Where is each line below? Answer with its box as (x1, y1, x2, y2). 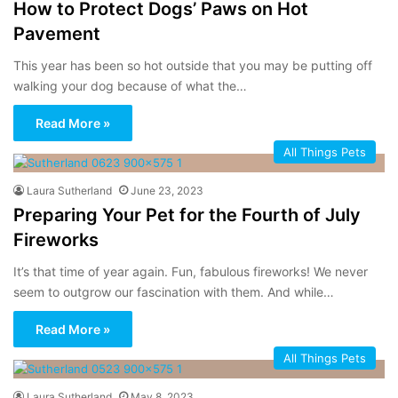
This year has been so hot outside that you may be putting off (13, 57, 372, 73)
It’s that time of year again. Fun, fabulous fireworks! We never (13, 263, 368, 279)
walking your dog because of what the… (13, 77, 247, 93)
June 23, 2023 (131, 183, 203, 197)
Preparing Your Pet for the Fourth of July (13, 203, 361, 226)
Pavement (13, 22, 100, 44)
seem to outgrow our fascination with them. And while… (13, 283, 334, 299)
